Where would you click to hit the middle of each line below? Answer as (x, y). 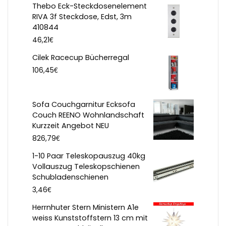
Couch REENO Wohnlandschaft (88, 115)
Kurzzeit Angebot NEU (71, 126)
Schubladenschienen (70, 177)
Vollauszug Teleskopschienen (86, 167)
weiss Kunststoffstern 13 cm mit (90, 218)
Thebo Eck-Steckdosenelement (90, 6)
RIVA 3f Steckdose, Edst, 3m (82, 17)
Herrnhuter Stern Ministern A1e (86, 208)
